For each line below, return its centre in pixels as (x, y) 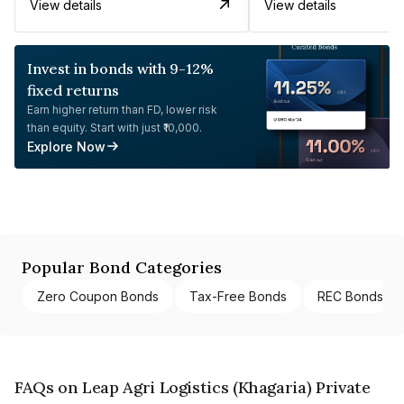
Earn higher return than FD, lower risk (122, 109)
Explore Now (66, 146)
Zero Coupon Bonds (98, 296)
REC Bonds (350, 296)
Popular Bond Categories (122, 267)
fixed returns (73, 90)
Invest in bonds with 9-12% (120, 68)
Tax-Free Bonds (238, 296)
